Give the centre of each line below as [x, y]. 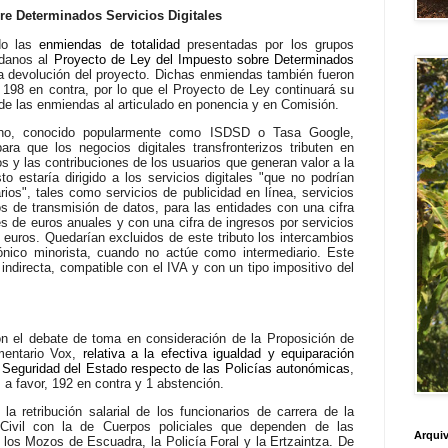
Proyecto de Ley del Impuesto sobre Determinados [203, 59]
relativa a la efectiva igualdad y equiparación [218, 354]
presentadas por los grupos [267, 44]
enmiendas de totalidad [109, 44]
